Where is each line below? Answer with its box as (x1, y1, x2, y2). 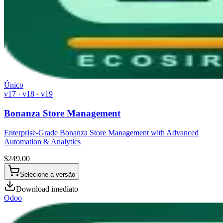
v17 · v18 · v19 (4, 90, 53, 99)
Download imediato (16, 184, 78, 193)
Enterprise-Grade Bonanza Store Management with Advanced (4, 128, 199, 137)
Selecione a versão (20, 170, 75, 178)
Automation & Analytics (4, 137, 81, 146)
